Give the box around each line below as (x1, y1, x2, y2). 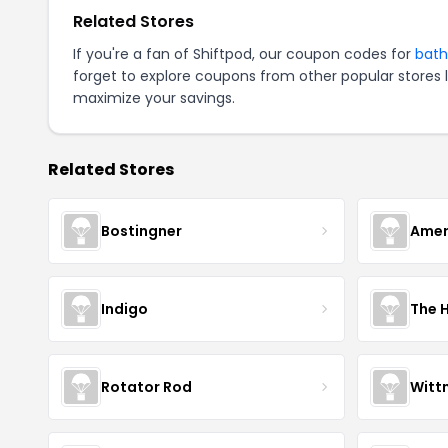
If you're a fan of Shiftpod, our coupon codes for (73, 44, 415, 64)
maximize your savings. (73, 88, 235, 108)
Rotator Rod (101, 376, 192, 397)
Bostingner (101, 220, 182, 241)
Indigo (101, 298, 148, 319)
